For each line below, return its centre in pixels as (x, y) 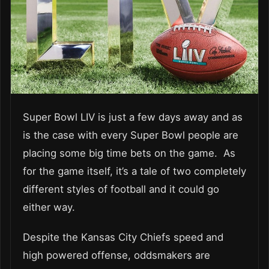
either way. (49, 207)
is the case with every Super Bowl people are (131, 135)
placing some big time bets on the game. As (129, 153)
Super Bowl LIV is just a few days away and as (133, 117)
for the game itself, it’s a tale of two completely (134, 171)
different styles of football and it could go (121, 189)
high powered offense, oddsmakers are (116, 255)
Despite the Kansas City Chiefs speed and (123, 237)
